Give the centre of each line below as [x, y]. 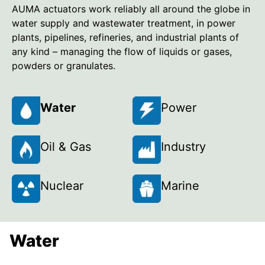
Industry [183, 147]
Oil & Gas [66, 147]
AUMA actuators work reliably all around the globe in [131, 9]
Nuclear [62, 186]
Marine [180, 186]
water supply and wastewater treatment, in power [124, 23]
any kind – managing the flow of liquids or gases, [122, 51]
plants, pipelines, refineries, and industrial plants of [125, 37]
